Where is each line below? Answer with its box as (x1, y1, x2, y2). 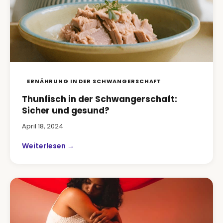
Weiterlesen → (22, 141, 74, 151)
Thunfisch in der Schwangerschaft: (22, 93, 177, 105)
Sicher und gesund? (22, 105, 110, 116)
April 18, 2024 (22, 121, 63, 131)
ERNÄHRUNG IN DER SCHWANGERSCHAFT (27, 77, 162, 85)
